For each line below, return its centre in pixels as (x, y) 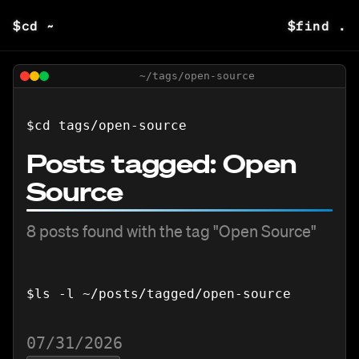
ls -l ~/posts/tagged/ (119, 293)
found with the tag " (149, 231)
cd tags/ (67, 125)
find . (321, 25)
